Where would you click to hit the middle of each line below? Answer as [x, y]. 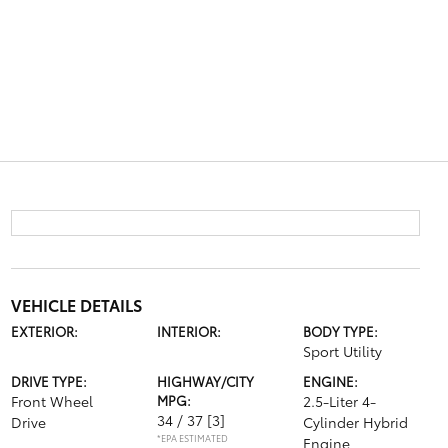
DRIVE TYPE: [48, 381]
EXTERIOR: [44, 331]
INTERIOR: [188, 331]
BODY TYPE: [341, 331]
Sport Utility [343, 351]
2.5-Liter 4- [340, 401]
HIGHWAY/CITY [205, 381]
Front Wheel [51, 401]
